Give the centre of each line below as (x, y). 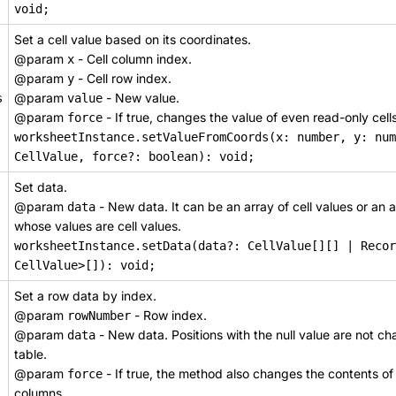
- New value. (141, 98)
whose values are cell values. (98, 226)
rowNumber (99, 316)
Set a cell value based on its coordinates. (133, 39)
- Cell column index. (133, 59)
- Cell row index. (123, 78)
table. (30, 354)
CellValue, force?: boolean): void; (134, 156)
